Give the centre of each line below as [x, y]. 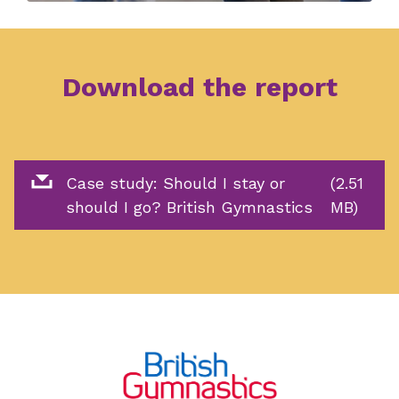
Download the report [199, 86]
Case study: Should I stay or [175, 183]
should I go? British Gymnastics [189, 207]
